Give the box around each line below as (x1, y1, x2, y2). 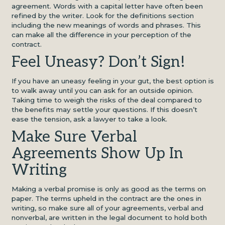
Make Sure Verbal (11, 128, 137, 146)
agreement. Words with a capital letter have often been (11, 2, 203, 10)
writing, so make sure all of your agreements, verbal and (11, 203, 203, 212)
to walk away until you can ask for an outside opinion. (11, 86, 193, 94)
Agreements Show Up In (11, 145, 183, 163)
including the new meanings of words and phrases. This (11, 21, 201, 29)
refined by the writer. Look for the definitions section (11, 11, 194, 20)
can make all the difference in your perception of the (11, 30, 191, 39)
